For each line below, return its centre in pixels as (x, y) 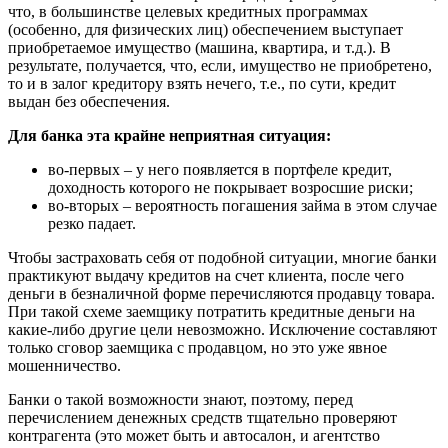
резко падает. (92, 223)
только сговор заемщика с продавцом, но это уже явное (197, 347)
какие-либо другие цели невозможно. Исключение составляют (222, 329)
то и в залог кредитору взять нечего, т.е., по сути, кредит (202, 83)
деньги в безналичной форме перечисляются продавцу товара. (221, 293)
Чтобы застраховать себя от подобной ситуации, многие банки (222, 257)
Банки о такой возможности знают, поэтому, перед (180, 399)
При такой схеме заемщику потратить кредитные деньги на (211, 311)
